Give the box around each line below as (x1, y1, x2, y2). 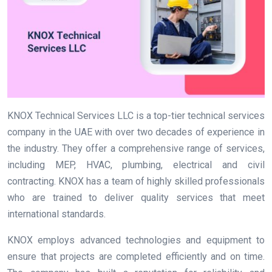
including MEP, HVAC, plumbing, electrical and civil (7, 159, 265, 171)
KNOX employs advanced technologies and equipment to (7, 234, 265, 246)
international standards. (7, 208, 106, 220)
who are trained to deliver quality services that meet (7, 192, 265, 204)
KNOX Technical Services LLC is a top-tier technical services (7, 110, 265, 122)
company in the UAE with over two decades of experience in (7, 126, 265, 138)
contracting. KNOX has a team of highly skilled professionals (7, 175, 265, 188)
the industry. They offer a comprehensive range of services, (7, 143, 265, 155)
